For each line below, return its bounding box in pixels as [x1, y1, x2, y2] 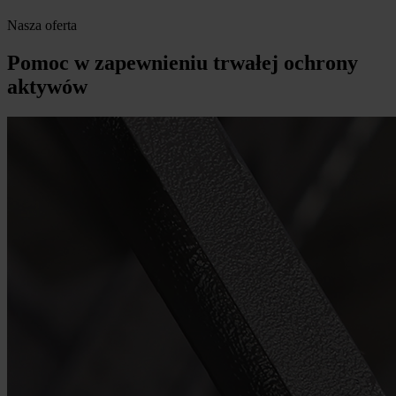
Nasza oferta [7, 17, 77, 33]
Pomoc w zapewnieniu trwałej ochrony [7, 50, 358, 74]
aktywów [7, 74, 88, 98]
